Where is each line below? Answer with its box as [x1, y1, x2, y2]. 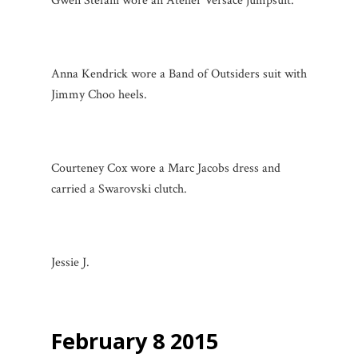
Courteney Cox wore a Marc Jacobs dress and [51, 159, 280, 177]
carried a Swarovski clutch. [51, 180, 187, 197]
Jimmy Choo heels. [51, 86, 147, 103]
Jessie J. [51, 253, 89, 271]
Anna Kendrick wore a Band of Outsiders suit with [51, 65, 307, 82]
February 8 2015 [51, 325, 218, 356]
